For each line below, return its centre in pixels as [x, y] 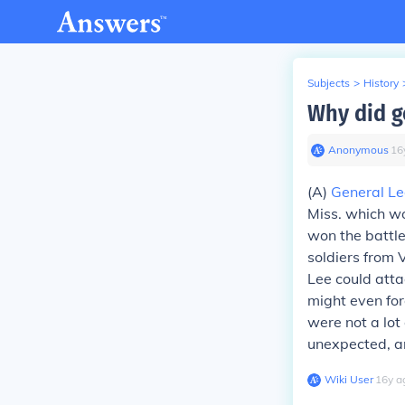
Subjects [329, 83]
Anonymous [358, 150]
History [381, 83]
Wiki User [349, 379]
